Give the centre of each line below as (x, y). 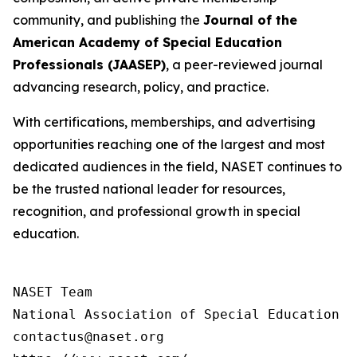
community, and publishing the (108, 20)
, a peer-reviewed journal (244, 65)
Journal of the (250, 20)
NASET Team (53, 292)
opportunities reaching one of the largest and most (169, 144)
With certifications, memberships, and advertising (164, 122)
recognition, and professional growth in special (157, 211)
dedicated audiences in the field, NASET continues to (177, 167)
